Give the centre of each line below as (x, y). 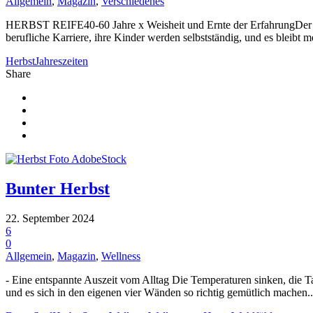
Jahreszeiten (61, 61)
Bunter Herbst (58, 188)
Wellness (121, 256)
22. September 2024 (50, 218)
